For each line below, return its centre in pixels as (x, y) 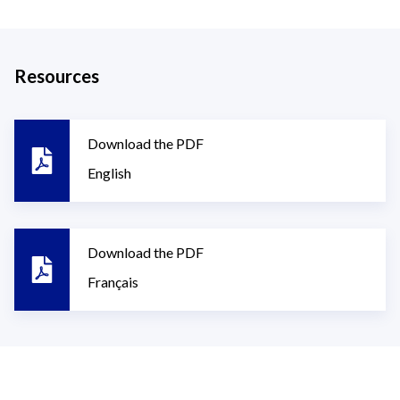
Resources (57, 76)
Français (113, 282)
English (109, 173)
